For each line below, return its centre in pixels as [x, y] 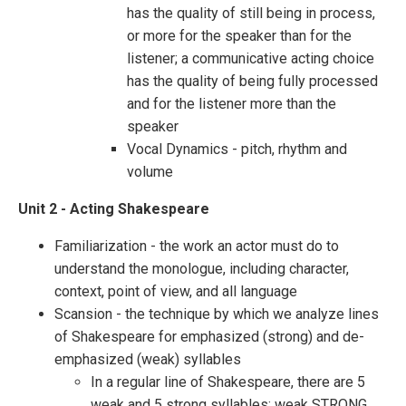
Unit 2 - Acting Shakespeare [114, 209]
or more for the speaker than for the [239, 36]
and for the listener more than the [232, 104]
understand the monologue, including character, [202, 269]
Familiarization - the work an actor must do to [197, 246]
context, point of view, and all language [176, 291]
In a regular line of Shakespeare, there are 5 [228, 382]
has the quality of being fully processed [252, 81]
